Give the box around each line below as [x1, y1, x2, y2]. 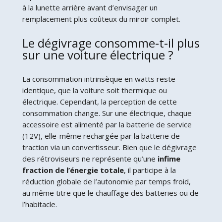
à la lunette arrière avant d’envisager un [22, 2, 158, 12]
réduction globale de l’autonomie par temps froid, [22, 176, 191, 186]
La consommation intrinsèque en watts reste [22, 73, 175, 84]
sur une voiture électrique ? [22, 46, 173, 63]
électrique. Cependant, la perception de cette [22, 96, 177, 107]
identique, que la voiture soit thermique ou [22, 85, 167, 95]
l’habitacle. [22, 199, 57, 209]
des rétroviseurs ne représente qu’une [22, 153, 158, 164]
